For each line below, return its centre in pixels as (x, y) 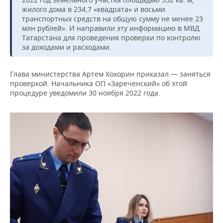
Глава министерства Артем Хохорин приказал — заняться (110, 74)
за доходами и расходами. (67, 47)
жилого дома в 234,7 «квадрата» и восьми (94, 9)
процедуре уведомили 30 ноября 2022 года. (85, 93)
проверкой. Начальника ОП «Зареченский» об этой (99, 84)
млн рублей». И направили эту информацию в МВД (111, 28)
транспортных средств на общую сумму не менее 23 (112, 19)
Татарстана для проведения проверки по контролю (111, 38)
